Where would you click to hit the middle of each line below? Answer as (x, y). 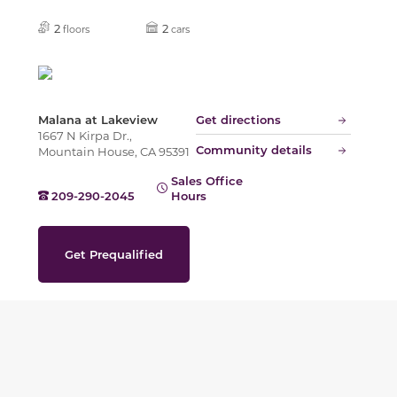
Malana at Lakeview (97, 119)
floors (76, 29)
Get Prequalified (113, 254)
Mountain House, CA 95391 (113, 151)
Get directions (238, 119)
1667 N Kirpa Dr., (85, 135)
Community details (253, 149)
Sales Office (207, 180)
